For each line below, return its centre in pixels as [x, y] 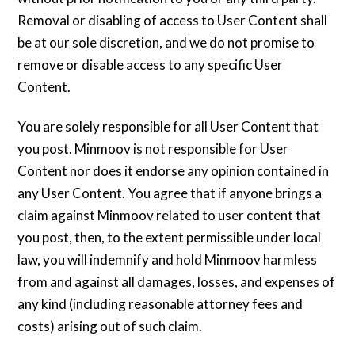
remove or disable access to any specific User [151, 64]
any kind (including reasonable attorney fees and [160, 303]
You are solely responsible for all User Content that [168, 126]
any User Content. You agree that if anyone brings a [170, 193]
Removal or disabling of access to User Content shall [173, 20]
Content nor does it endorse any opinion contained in [174, 170]
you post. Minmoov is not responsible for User [153, 148]
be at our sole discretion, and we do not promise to [166, 42]
